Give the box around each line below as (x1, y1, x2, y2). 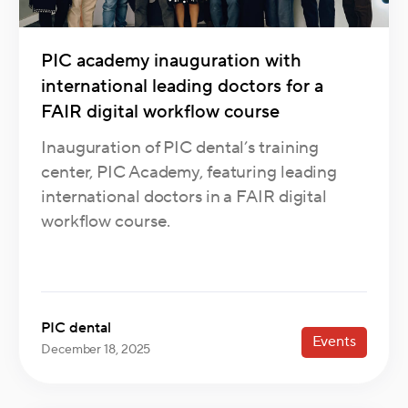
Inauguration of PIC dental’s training (41, 137, 320, 159)
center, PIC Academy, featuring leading (41, 161, 338, 184)
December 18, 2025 (41, 342, 151, 359)
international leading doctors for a (41, 75, 323, 99)
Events (311, 332, 356, 352)
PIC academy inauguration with (41, 49, 301, 74)
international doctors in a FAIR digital (41, 186, 328, 209)
